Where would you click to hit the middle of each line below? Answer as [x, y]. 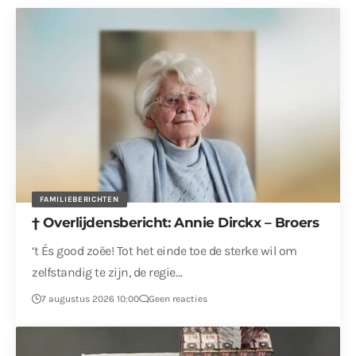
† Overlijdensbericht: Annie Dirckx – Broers [176, 222]
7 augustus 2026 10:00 [91, 298]
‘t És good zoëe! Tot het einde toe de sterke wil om [164, 250]
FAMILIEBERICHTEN [79, 199]
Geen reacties [178, 298]
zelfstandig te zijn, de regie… [107, 272]
